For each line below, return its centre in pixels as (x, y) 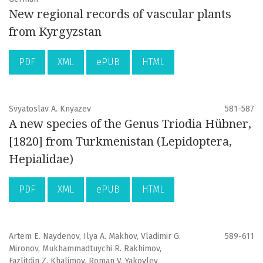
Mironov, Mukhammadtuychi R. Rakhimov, (85, 249)
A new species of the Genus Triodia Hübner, (130, 124)
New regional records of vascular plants (120, 14)
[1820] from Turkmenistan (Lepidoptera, (120, 142)
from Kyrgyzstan (55, 32)
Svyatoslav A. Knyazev (50, 109)
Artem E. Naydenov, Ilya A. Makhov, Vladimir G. (95, 237)
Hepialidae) (41, 159)
